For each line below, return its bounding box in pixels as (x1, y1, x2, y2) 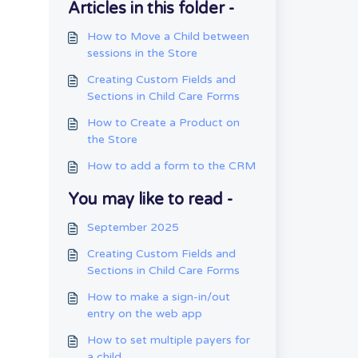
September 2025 (86, 221, 179, 234)
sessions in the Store (86, 46, 197, 60)
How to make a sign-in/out (86, 290, 230, 304)
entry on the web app (86, 307, 202, 320)
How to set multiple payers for (86, 333, 250, 347)
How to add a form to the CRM (86, 159, 256, 173)
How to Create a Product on (86, 116, 240, 129)
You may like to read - (67, 190, 233, 209)
